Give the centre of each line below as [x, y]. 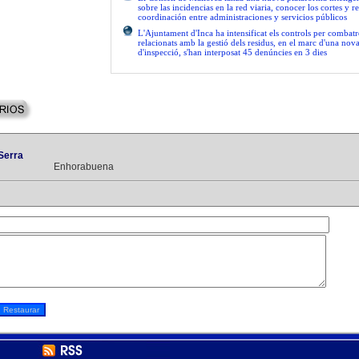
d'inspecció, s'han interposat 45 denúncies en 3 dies [232, 52]
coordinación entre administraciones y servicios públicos [242, 17]
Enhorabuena [84, 167]
